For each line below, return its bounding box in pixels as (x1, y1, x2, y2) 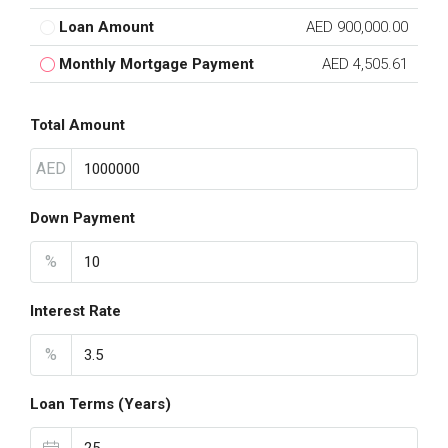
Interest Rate (30, 302, 121, 320)
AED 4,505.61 (322, 55, 408, 73)
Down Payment (30, 209, 135, 227)
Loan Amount (59, 18, 154, 36)
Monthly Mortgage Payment (59, 55, 254, 73)
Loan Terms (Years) (30, 395, 171, 413)
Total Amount (30, 116, 125, 134)
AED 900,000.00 (306, 18, 408, 36)
